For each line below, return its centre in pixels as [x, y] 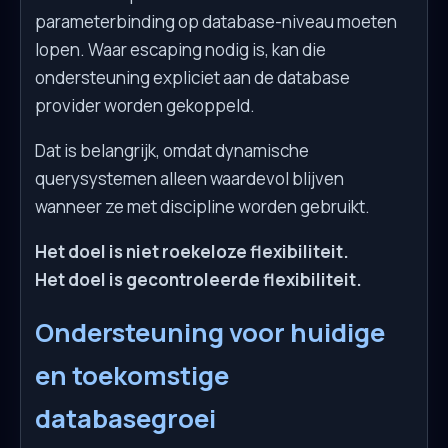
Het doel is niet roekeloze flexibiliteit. [192, 251]
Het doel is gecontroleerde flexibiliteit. [198, 279]
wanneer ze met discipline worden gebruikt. [202, 206]
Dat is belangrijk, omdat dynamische [172, 150]
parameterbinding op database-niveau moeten [216, 21]
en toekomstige [132, 375]
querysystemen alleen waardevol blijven [189, 178]
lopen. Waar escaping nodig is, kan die [180, 49]
